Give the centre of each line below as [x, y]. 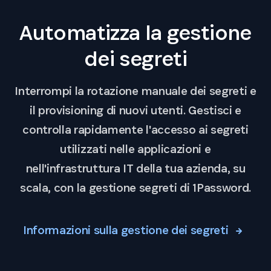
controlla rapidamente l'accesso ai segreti [135, 130]
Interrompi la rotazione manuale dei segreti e [135, 91]
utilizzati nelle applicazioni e [135, 149]
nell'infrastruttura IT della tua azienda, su [135, 168]
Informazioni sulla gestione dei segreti [127, 230]
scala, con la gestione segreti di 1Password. [135, 188]
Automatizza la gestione [135, 33]
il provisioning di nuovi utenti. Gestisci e [135, 110]
